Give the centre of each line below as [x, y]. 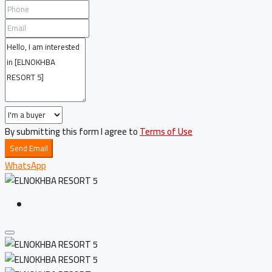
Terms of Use [166, 132]
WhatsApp [25, 166]
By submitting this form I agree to [72, 132]
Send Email [29, 149]
